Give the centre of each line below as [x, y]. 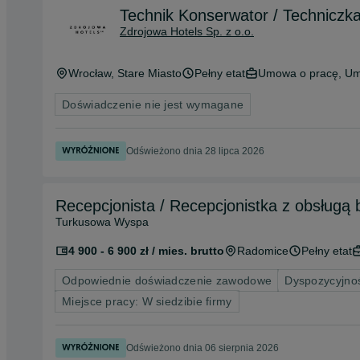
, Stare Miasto [146, 73]
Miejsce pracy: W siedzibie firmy [147, 301]
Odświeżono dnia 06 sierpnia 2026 [202, 348]
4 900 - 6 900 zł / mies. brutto [146, 251]
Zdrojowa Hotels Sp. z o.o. [187, 31]
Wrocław [90, 73]
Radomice [263, 251]
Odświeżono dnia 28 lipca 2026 [195, 151]
